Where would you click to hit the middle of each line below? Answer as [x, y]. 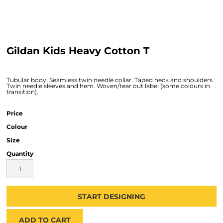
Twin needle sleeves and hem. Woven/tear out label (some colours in [108, 86]
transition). [22, 92]
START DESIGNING [111, 197]
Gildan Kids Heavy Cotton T [78, 51]
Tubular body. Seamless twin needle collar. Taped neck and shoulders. [110, 80]
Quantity [20, 154]
